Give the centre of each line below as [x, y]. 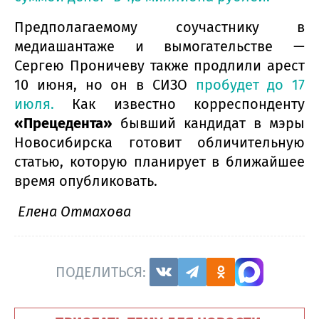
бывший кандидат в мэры [209, 124]
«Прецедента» [63, 124]
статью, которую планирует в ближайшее [159, 162]
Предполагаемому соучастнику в [159, 27]
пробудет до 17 [250, 85]
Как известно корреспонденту [189, 104]
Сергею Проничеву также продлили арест [159, 66]
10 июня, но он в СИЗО [105, 85]
